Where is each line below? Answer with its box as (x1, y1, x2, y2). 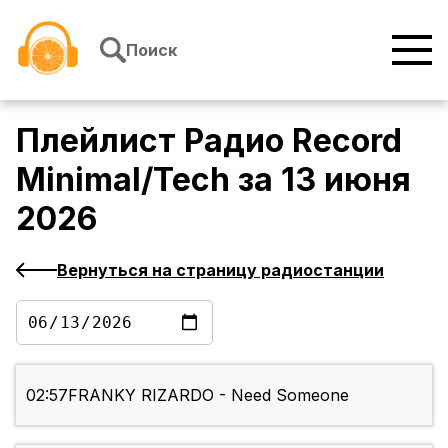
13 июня (281, 160, 411, 200)
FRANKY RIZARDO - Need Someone (68, 385, 349, 406)
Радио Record (184, 121, 402, 161)
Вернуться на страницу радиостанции (57, 259, 384, 280)
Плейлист (16, 121, 184, 161)
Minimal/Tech (16, 160, 230, 200)
